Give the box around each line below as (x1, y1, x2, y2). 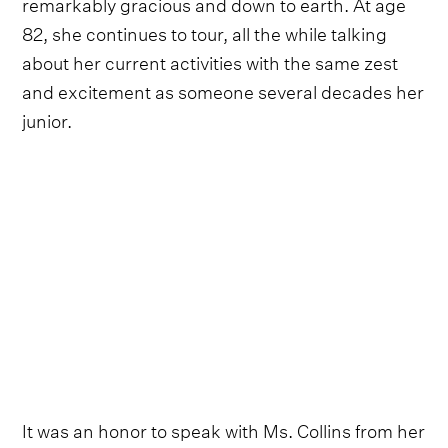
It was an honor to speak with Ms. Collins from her (22, 413, 426, 443)
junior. (22, 103, 73, 133)
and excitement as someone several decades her (22, 74, 425, 104)
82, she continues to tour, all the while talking (22, 16, 388, 46)
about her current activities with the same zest (22, 45, 399, 75)
